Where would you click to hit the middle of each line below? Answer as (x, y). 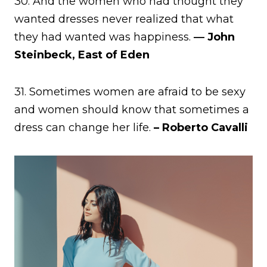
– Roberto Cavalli (201, 127)
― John (213, 37)
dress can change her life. (84, 127)
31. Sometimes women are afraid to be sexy (130, 91)
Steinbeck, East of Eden (82, 55)
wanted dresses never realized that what (124, 19)
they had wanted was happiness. (103, 37)
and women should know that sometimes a (132, 109)
